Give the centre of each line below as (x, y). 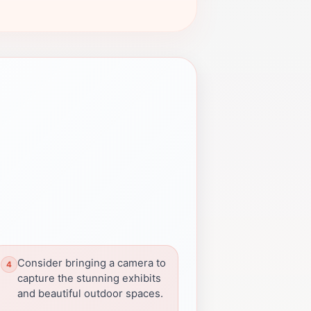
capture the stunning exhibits (89, 278)
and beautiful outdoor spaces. (90, 294)
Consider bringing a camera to (92, 263)
